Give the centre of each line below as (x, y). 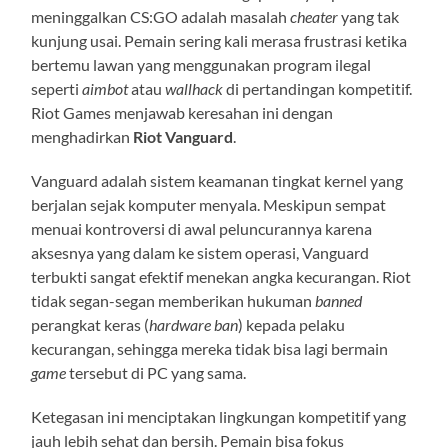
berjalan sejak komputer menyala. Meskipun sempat (209, 204)
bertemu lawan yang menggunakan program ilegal (201, 64)
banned (339, 300)
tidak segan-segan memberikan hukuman (173, 300)
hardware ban (194, 324)
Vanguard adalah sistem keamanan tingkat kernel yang (217, 180)
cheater (314, 16)
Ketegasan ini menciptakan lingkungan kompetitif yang (219, 416)
